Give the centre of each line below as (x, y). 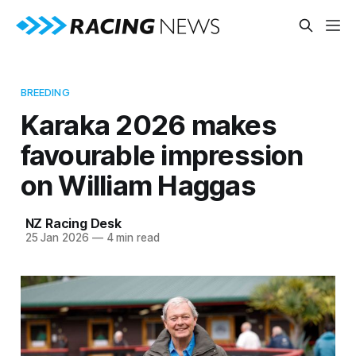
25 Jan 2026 (57, 237)
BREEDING (45, 92)
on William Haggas (138, 185)
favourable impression (162, 155)
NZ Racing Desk (73, 223)
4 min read (131, 237)
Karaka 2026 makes (148, 124)
